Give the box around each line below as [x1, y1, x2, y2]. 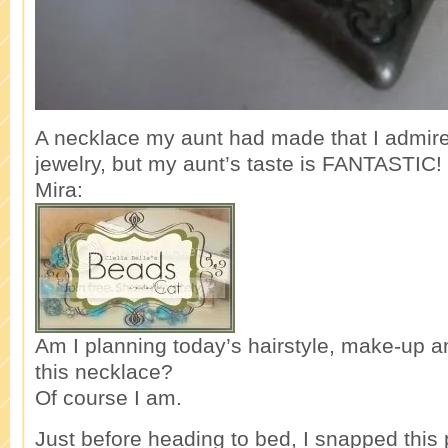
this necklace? [35, 360, 173, 383]
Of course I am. [35, 386, 182, 409]
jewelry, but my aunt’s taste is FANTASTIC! [35, 152, 442, 175]
